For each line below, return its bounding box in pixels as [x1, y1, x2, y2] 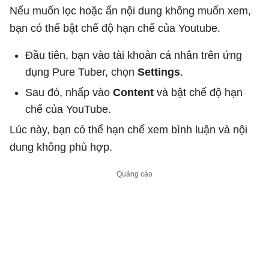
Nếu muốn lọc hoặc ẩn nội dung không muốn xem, [10, 4, 251, 17]
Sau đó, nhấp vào [25, 86, 113, 98]
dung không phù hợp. [10, 141, 112, 153]
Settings [138, 65, 180, 78]
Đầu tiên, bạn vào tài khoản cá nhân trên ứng [25, 49, 242, 61]
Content [113, 86, 157, 98]
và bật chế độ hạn [157, 86, 243, 98]
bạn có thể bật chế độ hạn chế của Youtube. [10, 22, 220, 34]
